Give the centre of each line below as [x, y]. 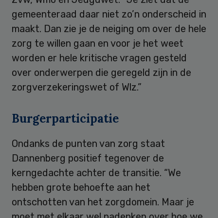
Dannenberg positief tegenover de [88, 158]
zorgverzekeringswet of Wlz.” [77, 87]
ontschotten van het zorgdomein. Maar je [103, 202]
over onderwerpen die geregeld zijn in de [101, 72]
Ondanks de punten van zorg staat [88, 143]
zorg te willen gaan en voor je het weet [98, 43]
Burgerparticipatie [65, 118]
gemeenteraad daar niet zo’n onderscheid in [109, 14]
